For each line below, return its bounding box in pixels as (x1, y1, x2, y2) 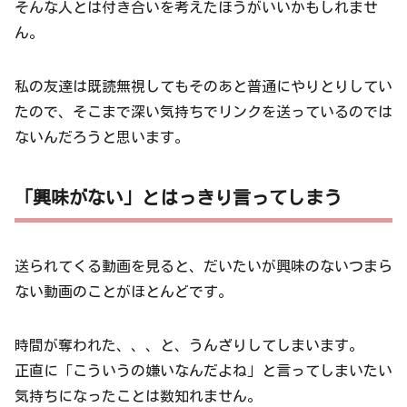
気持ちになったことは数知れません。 (15, 388, 262, 403)
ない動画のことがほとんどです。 (15, 284, 233, 300)
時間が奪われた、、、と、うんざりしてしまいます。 (15, 337, 363, 352)
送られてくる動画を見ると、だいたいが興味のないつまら (15, 259, 392, 274)
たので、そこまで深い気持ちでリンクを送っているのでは (15, 104, 392, 119)
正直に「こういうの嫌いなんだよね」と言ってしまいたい (15, 362, 392, 378)
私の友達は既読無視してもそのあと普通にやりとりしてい (15, 78, 392, 94)
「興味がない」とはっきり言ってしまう (15, 188, 342, 207)
